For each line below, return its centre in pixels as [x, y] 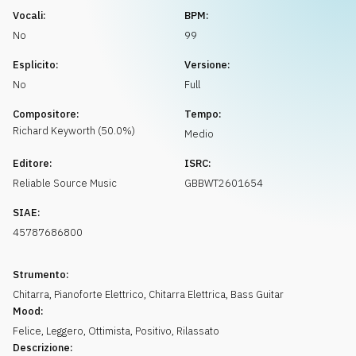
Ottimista [109, 331]
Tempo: [203, 114]
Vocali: [29, 15]
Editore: [33, 163]
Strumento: [41, 275]
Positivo [153, 331]
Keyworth [73, 131]
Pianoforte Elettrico [99, 294]
